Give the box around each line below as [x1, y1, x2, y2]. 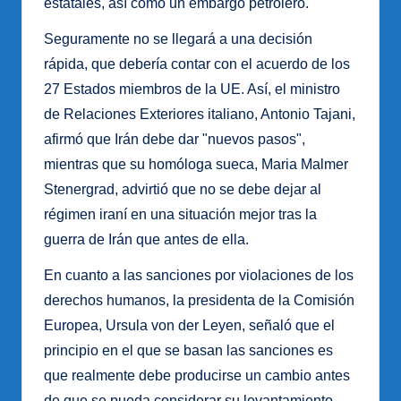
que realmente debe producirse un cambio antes [44, 368, 350, 384]
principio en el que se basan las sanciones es [44, 343, 333, 359]
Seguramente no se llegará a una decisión [44, 31, 312, 47]
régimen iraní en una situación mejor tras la [44, 207, 317, 223]
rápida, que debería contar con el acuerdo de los [44, 56, 350, 73]
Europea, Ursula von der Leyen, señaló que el [44, 318, 335, 334]
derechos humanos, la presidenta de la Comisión [44, 293, 354, 309]
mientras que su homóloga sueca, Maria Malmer [44, 157, 348, 173]
